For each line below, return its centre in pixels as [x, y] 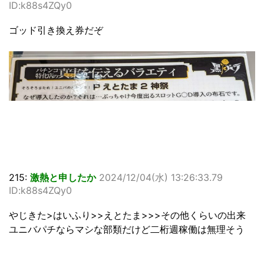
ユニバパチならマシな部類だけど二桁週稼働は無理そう [127, 230]
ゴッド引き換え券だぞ [56, 30]
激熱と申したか [63, 178]
